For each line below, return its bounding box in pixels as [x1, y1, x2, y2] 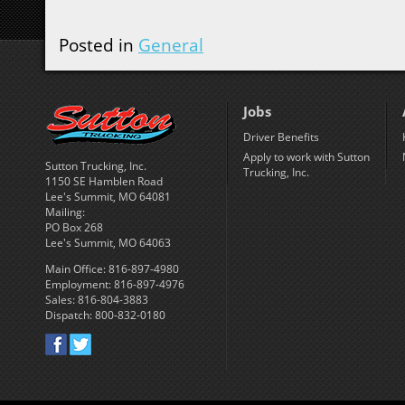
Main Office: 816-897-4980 [45, 261, 179, 277]
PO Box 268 [45, 220, 103, 235]
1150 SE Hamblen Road [45, 174, 163, 189]
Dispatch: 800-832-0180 [45, 307, 165, 323]
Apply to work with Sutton [243, 149, 370, 165]
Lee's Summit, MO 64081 [45, 189, 171, 204]
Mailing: [45, 204, 85, 220]
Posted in [59, 33, 138, 57]
